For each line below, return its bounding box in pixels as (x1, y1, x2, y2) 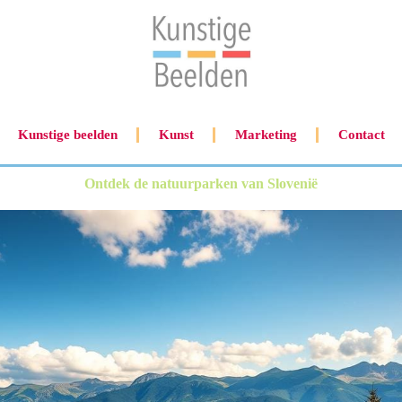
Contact (337, 127, 385, 142)
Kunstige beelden (17, 127, 118, 142)
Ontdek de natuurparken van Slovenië (84, 176, 318, 191)
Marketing (234, 127, 297, 142)
